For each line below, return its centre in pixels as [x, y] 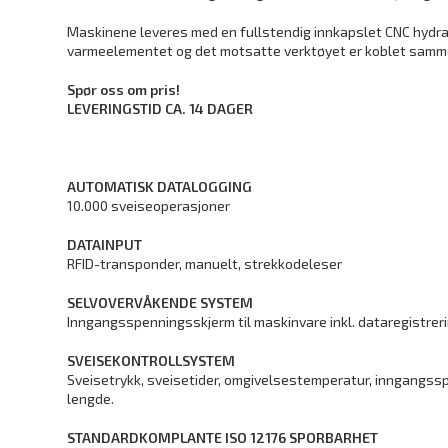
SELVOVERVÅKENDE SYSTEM [160, 302]
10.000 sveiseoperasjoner [149, 205]
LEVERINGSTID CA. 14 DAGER [160, 108]
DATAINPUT [105, 244]
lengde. [91, 398]
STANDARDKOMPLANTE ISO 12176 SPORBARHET [223, 437]
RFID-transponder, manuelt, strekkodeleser [205, 263]
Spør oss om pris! [124, 89]
